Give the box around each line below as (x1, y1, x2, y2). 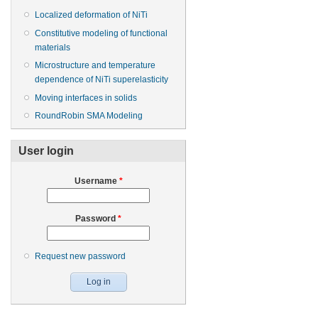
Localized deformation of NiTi (35, 10, 148, 21)
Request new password (35, 251, 126, 261)
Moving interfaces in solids (35, 92, 137, 103)
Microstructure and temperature (35, 60, 155, 71)
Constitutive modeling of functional (35, 28, 168, 38)
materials (35, 42, 70, 53)
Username (74, 175, 119, 186)
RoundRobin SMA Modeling (35, 110, 143, 121)
